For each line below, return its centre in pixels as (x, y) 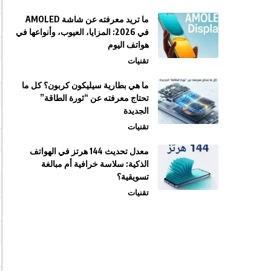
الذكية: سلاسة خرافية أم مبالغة (95, 163)
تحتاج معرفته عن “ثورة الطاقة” (94, 97)
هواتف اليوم (128, 44)
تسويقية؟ (133, 176)
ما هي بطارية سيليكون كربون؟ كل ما (85, 85)
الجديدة (136, 110)
